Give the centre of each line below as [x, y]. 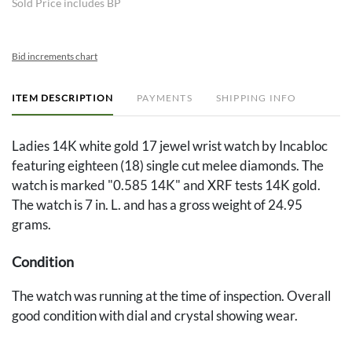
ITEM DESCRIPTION [63, 98]
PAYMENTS [165, 98]
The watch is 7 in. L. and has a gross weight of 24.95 [157, 205]
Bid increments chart [55, 57]
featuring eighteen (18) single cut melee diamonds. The [168, 166]
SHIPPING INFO [256, 98]
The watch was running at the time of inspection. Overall [171, 296]
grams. [31, 225]
